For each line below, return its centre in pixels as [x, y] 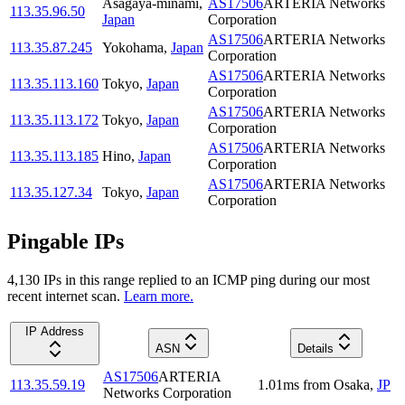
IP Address [55, 331]
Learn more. [159, 296]
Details [316, 348]
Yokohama [133, 48]
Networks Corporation [167, 392]
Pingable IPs [66, 242]
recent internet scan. [64, 296]
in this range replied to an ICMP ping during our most [216, 279]
